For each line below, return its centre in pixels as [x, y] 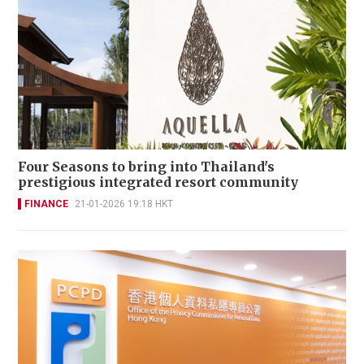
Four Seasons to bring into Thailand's [146, 166]
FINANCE [46, 204]
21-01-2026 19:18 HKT [124, 204]
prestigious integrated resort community [158, 182]
